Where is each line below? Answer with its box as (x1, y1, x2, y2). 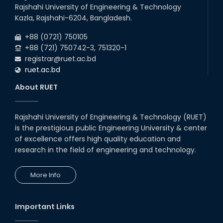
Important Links (15, 202, 75, 212)
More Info (30, 170, 61, 180)
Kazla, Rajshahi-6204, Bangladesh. (15, 13, 132, 23)
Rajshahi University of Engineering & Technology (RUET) (15, 112, 207, 122)
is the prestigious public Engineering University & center (15, 123, 207, 133)
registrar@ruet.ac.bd (21, 54, 96, 64)
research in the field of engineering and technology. (15, 145, 196, 155)
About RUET (15, 82, 58, 93)
